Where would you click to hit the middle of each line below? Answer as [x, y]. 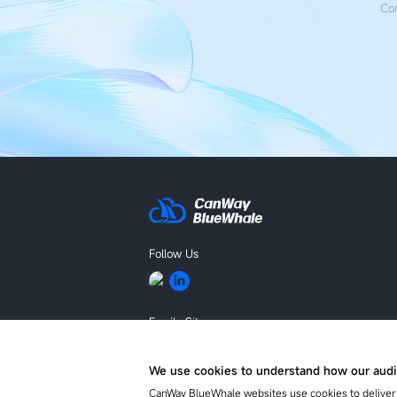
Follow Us [174, 254]
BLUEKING [175, 346]
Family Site [177, 322]
